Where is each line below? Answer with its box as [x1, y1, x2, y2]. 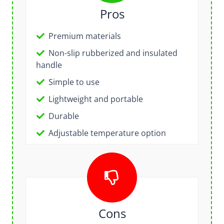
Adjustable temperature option [48, 127, 166, 138]
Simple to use [48, 76, 99, 87]
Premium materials [48, 30, 121, 41]
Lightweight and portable [48, 93, 143, 104]
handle [35, 59, 62, 70]
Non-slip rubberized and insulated [48, 47, 177, 58]
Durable [48, 110, 79, 121]
